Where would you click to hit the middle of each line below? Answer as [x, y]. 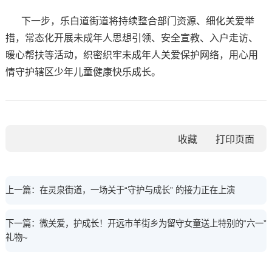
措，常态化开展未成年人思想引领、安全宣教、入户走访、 [131, 38]
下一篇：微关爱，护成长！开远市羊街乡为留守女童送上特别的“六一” [136, 223]
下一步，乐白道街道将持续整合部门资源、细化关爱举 [138, 21]
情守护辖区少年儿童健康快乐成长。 [83, 72]
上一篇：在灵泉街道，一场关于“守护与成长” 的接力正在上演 [120, 190]
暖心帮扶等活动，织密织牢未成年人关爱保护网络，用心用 [131, 55]
